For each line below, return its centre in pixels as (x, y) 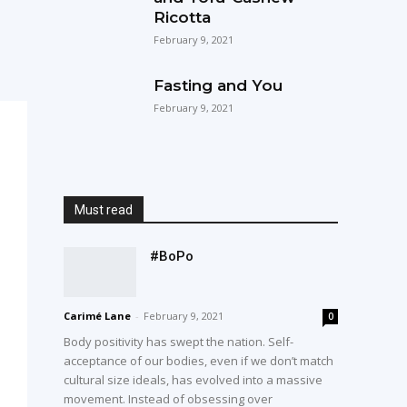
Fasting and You (218, 86)
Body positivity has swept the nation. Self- (179, 341)
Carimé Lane (98, 315)
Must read (104, 209)
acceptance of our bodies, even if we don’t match (199, 360)
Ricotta (182, 18)
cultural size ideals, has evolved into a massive (194, 379)
